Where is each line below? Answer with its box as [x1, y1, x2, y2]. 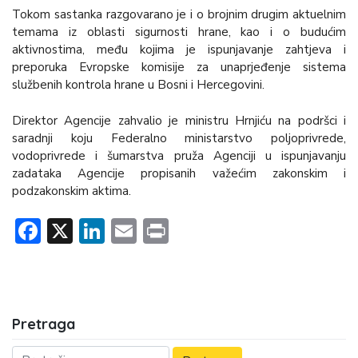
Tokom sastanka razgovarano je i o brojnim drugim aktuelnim [12, 6, 346, 23]
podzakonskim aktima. [12, 183, 131, 200]
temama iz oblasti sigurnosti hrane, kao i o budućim [12, 24, 346, 41]
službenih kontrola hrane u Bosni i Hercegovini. [12, 77, 265, 93]
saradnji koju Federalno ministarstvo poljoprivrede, [12, 130, 346, 147]
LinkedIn [105, 213, 200, 249]
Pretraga [12, 315, 75, 334]
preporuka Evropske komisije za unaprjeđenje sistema [12, 59, 346, 76]
